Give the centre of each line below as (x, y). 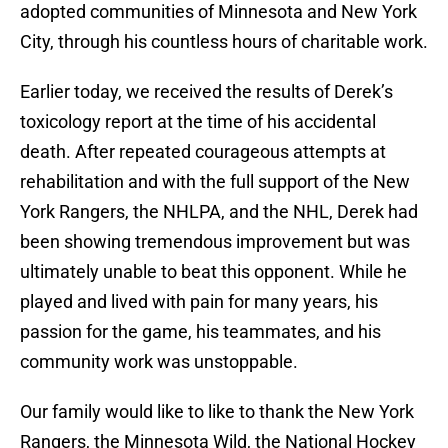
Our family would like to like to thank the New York (217, 412)
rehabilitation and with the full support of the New (215, 182)
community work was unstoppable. (159, 362)
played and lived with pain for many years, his (199, 302)
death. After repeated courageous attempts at (203, 152)
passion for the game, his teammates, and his (200, 332)
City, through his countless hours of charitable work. (224, 42)
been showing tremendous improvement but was (215, 242)
